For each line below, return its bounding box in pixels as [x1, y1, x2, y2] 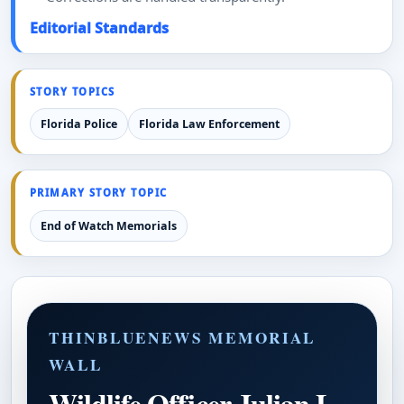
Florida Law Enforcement [138, 116, 280, 133]
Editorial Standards [30, 17, 169, 38]
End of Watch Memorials [40, 217, 177, 234]
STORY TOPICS [30, 84, 115, 98]
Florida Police [40, 116, 117, 133]
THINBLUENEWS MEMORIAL [49, 326, 317, 349]
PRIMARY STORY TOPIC [30, 186, 168, 200]
